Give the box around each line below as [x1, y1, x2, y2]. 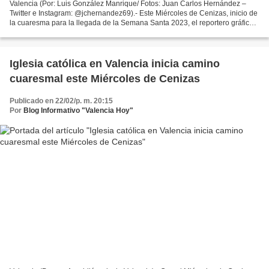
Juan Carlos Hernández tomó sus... [10, 28, 124, 37]
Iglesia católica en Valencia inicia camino [10, 58, 220, 70]
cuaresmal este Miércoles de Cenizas [10, 73, 200, 85]
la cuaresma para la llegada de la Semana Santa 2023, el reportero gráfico [10, 19, 253, 28]
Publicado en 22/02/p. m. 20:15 [10, 97, 113, 106]
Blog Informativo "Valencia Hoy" [23, 106, 133, 115]
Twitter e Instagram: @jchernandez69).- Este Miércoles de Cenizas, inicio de [10, 9, 258, 18]
